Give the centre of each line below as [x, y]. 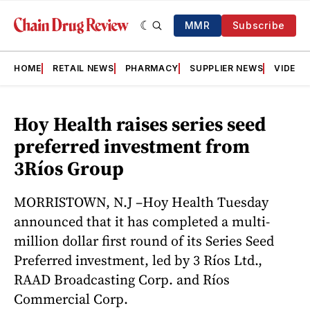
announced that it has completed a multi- [142, 221]
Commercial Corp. [71, 299]
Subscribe [258, 25]
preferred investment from [132, 146]
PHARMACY [152, 68]
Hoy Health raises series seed [140, 124]
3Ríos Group [69, 168]
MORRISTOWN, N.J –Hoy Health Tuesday [141, 202]
